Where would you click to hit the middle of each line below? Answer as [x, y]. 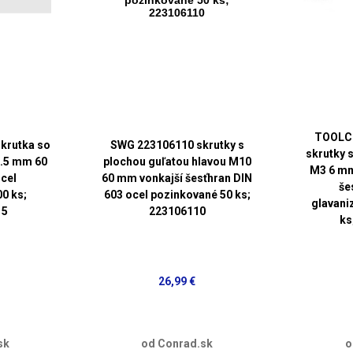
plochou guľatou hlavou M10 [177, 162]
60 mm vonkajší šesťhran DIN [177, 178]
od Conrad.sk [177, 343]
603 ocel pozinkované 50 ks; [177, 195]
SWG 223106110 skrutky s [177, 145]
